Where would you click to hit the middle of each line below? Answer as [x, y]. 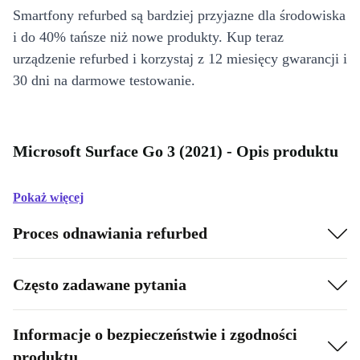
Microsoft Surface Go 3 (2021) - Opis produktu [176, 151]
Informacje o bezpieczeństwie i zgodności [155, 335]
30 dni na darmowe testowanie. [104, 81]
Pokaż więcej [48, 198]
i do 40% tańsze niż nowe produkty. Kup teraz [148, 37]
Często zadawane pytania [100, 284]
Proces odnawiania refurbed [110, 233]
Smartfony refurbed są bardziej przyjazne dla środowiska [179, 16]
